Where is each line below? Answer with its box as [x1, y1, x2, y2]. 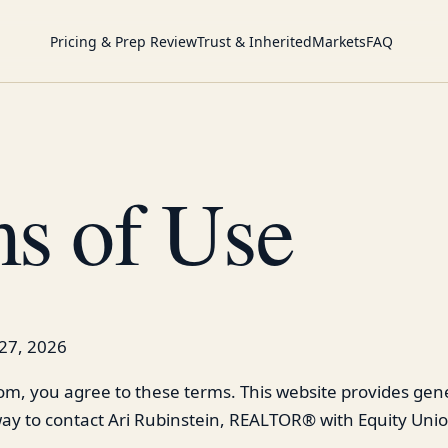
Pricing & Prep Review [50, 31, 198, 51]
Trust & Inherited [197, 31, 313, 51]
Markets [312, 31, 367, 51]
